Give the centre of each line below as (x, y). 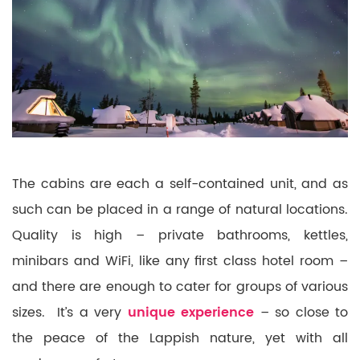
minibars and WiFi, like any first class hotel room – (180, 262)
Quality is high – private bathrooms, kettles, (180, 236)
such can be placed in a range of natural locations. (180, 210)
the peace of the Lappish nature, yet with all (180, 339)
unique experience (190, 313)
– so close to (301, 313)
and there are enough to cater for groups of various (180, 287)
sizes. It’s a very (70, 313)
